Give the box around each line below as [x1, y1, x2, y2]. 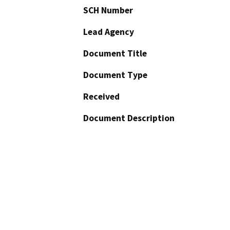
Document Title [83, 48, 147, 60]
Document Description [83, 112, 175, 124]
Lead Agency [83, 26, 134, 38]
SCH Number [83, 5, 133, 16]
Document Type [83, 69, 147, 81]
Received [83, 91, 120, 103]
